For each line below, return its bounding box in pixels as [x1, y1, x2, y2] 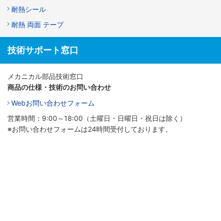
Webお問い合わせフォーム [11, 99, 95, 108]
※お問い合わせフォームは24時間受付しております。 [7, 125, 172, 134]
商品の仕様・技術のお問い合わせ [7, 83, 111, 92]
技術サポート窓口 [7, 45, 78, 56]
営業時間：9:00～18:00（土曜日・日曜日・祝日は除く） [7, 114, 186, 123]
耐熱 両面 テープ [11, 20, 64, 29]
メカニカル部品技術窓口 [7, 72, 83, 81]
